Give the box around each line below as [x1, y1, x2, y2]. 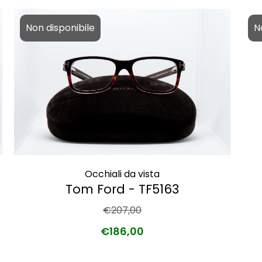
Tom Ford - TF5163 [65, 180, 179, 198]
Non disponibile [26, 20, 95, 35]
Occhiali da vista [85, 167, 160, 181]
